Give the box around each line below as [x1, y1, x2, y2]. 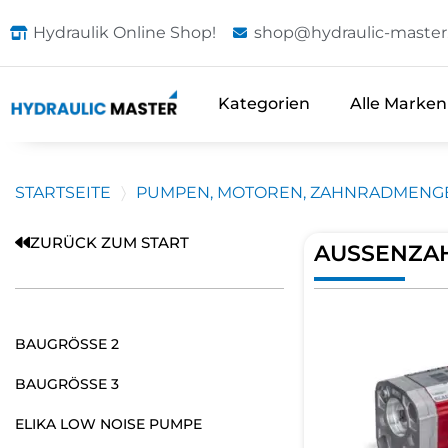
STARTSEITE [15, 182, 111, 202]
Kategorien [218, 94, 311, 114]
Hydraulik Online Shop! [32, 23, 216, 42]
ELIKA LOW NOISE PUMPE [15, 414, 202, 433]
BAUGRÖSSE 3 [15, 374, 119, 393]
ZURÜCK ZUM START [30, 232, 189, 252]
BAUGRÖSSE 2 [15, 334, 119, 353]
